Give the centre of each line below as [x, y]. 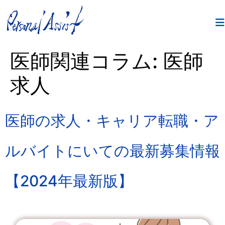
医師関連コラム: [87, 61]
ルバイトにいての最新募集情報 [113, 151]
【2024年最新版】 [69, 181]
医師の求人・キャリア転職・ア [112, 121]
